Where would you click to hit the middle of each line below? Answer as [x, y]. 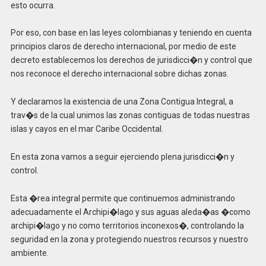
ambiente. [29, 253]
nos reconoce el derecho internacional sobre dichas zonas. [119, 74]
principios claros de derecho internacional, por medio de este [123, 47]
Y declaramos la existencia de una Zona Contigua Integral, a [122, 102]
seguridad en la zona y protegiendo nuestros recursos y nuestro [129, 239]
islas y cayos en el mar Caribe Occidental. [87, 129]
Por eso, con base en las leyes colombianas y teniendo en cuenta [131, 33]
